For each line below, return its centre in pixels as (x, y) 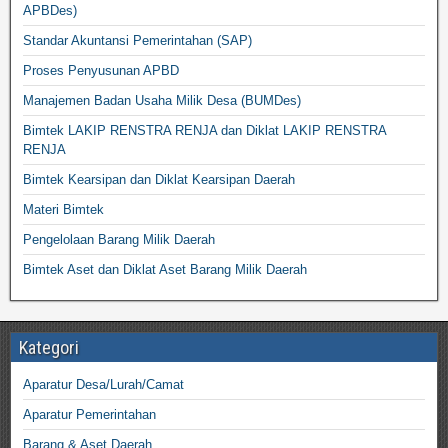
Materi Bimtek (63, 209)
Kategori (49, 347)
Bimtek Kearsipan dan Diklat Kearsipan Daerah (159, 179)
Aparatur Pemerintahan (89, 414)
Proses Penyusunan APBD (101, 70)
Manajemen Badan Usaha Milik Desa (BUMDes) (162, 100)
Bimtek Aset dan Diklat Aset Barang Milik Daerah (165, 269)
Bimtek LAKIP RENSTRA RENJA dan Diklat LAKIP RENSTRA (204, 130)
